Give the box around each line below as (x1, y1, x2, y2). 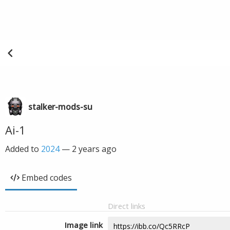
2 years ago (72, 143, 117, 155)
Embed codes (22, 172, 72, 183)
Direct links (108, 201, 145, 211)
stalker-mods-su (28, 101, 92, 112)
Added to (5, 143, 41, 155)
